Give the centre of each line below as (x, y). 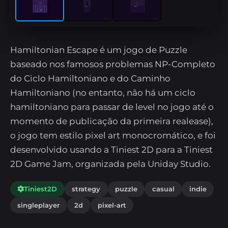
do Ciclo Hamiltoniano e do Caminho (90, 78)
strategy (86, 189)
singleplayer (39, 205)
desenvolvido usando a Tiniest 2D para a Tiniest (111, 149)
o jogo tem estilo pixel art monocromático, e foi (113, 135)
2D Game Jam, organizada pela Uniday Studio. (110, 164)
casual (163, 189)
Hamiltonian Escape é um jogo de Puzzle (99, 50)
